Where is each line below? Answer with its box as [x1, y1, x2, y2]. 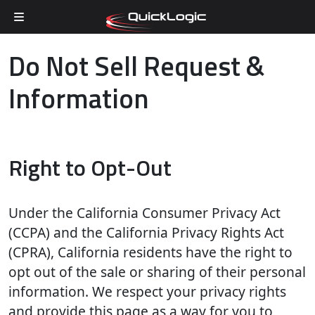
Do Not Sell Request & [8, 45, 264, 86]
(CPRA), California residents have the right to [8, 243, 292, 262]
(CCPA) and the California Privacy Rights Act [8, 223, 284, 242]
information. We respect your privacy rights [8, 282, 286, 301]
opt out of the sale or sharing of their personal [8, 262, 306, 281]
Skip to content [8, 33, 89, 49]
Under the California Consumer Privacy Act [8, 203, 281, 222]
